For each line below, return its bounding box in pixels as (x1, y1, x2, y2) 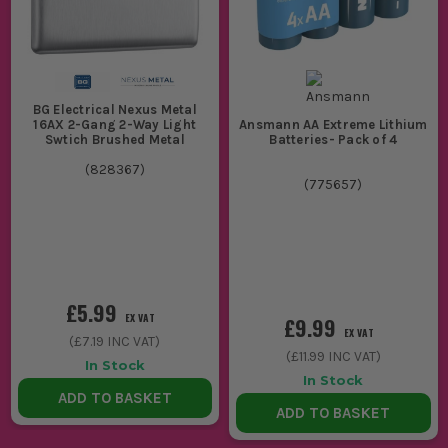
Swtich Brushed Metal (44, 132, 185, 148)
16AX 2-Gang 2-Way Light (33, 117, 197, 133)
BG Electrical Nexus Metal (32, 102, 197, 118)
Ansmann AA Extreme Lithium (239, 117, 428, 133)
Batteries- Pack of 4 (269, 132, 398, 148)
